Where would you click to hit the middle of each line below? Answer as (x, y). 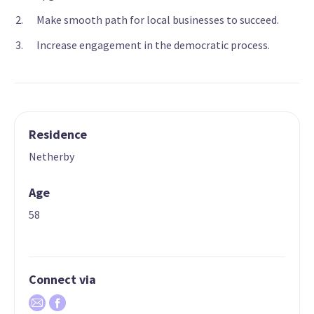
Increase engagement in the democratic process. (153, 45)
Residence (58, 135)
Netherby (52, 157)
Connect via (62, 280)
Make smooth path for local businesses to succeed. (158, 20)
